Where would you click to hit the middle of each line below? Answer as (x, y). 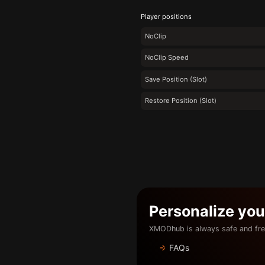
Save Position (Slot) (176, 79)
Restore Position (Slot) (181, 101)
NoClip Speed (167, 58)
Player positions (166, 17)
